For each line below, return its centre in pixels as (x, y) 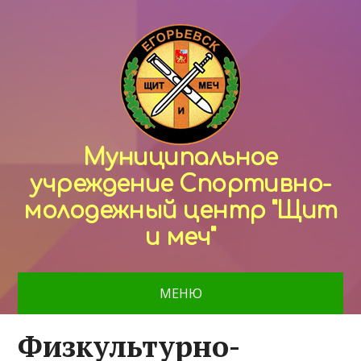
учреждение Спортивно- (180, 185)
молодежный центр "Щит (180, 211)
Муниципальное (180, 158)
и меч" (180, 238)
